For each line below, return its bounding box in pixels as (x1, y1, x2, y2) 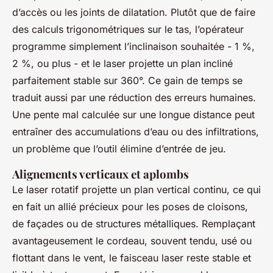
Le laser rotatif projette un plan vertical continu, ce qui (12, 183, 261, 196)
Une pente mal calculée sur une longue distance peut (12, 108, 255, 121)
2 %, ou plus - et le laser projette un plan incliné (12, 57, 233, 69)
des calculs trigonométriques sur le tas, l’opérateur (12, 23, 244, 35)
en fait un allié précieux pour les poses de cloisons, (12, 200, 248, 213)
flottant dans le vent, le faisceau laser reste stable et (12, 251, 251, 264)
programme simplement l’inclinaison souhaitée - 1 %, (12, 40, 255, 52)
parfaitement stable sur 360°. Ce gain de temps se (12, 74, 243, 87)
